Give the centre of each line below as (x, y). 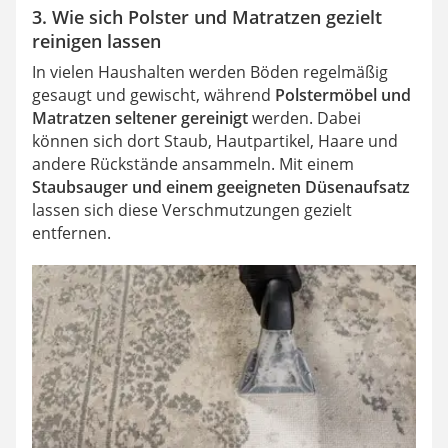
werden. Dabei (304, 117)
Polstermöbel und (343, 94)
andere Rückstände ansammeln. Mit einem (193, 163)
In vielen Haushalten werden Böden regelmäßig (210, 71)
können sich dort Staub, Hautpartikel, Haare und (215, 140)
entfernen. (71, 232)
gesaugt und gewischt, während (153, 94)
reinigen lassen (96, 40)
